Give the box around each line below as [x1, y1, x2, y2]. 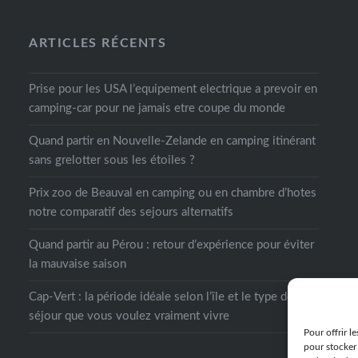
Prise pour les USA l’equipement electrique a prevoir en [28, 82, 317, 95]
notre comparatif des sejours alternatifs [28, 205, 233, 218]
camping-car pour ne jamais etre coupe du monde [28, 101, 285, 114]
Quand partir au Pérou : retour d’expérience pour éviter [28, 238, 314, 251]
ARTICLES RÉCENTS [28, 36, 167, 50]
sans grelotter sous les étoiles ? [28, 153, 195, 166]
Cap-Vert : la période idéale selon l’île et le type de [28, 290, 293, 303]
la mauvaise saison [28, 257, 126, 270]
